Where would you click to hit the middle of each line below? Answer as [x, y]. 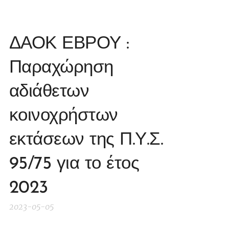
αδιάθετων [49, 93]
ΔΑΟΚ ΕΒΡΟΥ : [69, 44]
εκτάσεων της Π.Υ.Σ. [86, 141]
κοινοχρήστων [64, 117]
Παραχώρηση [61, 68]
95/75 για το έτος [74, 165]
